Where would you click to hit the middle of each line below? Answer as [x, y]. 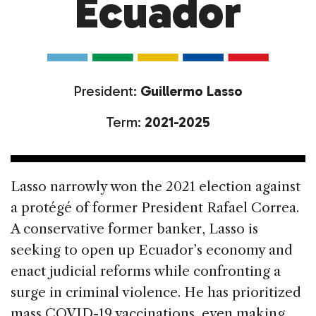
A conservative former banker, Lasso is [134, 229]
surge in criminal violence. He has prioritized [156, 293]
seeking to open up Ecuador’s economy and [152, 250]
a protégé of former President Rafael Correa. [155, 208]
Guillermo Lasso [190, 91]
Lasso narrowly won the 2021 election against [156, 187]
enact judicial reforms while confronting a [146, 272]
